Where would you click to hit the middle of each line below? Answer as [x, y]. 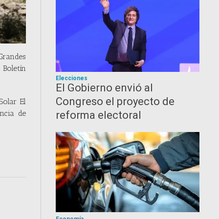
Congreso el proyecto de [115, 101]
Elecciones [72, 78]
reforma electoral [99, 115]
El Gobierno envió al [105, 88]
